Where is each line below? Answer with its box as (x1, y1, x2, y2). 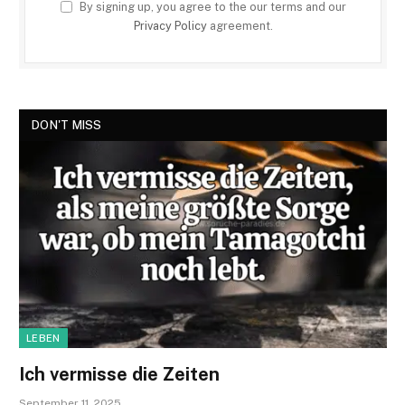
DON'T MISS (32, 118, 102, 132)
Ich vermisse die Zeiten (19, 363, 220, 385)
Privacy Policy (133, 19, 207, 33)
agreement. (206, 19, 273, 33)
